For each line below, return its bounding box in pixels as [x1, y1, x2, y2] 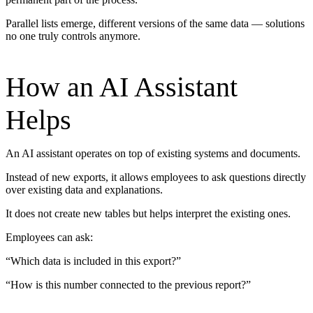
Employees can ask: [6, 231, 93, 244]
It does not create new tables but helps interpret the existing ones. [6, 208, 291, 220]
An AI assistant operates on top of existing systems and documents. [6, 147, 300, 160]
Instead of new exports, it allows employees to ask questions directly [6, 171, 306, 184]
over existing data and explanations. [6, 184, 163, 196]
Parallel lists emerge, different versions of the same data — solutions [6, 17, 305, 30]
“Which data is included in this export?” [6, 255, 181, 268]
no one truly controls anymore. [6, 30, 140, 43]
